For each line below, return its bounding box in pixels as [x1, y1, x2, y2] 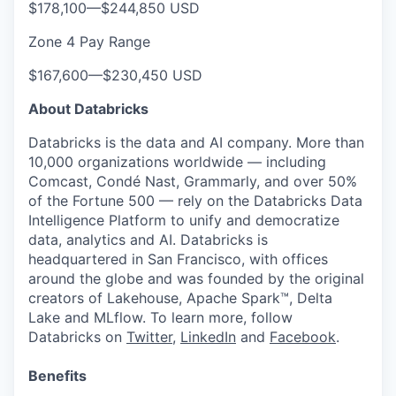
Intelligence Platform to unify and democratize [28, 211, 339, 229]
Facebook [270, 328, 336, 346]
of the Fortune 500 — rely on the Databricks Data [28, 192, 362, 209]
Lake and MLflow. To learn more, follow [28, 308, 293, 326]
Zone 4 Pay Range [28, 33, 150, 50]
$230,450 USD [103, 66, 202, 84]
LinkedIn [180, 328, 236, 346]
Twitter [126, 328, 172, 346]
